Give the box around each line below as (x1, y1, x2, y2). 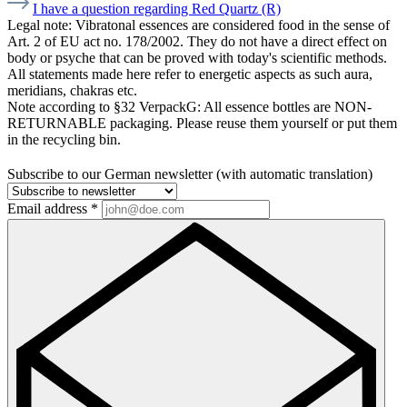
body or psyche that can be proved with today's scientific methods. (7, 50, 387, 66)
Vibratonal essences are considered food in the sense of (75, 17, 390, 34)
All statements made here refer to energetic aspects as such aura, (7, 66, 372, 83)
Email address (7, 201, 91, 217)
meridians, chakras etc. (7, 83, 137, 99)
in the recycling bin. (7, 132, 121, 148)
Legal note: (7, 17, 72, 34)
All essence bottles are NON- (203, 99, 372, 115)
